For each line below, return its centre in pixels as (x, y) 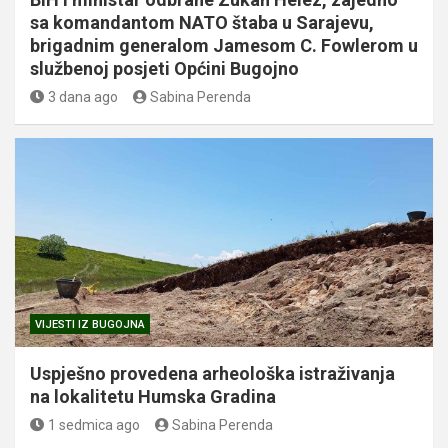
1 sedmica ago (93, 425)
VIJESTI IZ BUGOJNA (90, 325)
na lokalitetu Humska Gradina (153, 397)
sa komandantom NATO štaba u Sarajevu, (202, 23)
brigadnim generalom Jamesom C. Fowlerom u (224, 46)
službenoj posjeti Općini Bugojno (164, 69)
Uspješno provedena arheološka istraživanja (212, 374)
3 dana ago (82, 97)
